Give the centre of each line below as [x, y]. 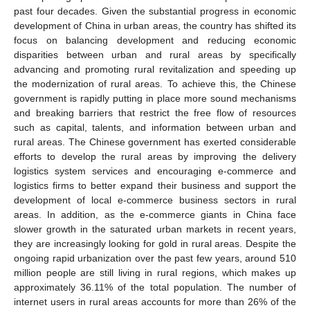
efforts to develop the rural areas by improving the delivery [155, 156]
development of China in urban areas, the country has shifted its [155, 25]
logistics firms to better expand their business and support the [155, 185]
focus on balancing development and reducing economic [155, 40]
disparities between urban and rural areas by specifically [155, 54]
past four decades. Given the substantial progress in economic [155, 11]
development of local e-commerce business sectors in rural [155, 200]
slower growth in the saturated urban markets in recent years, [155, 229]
